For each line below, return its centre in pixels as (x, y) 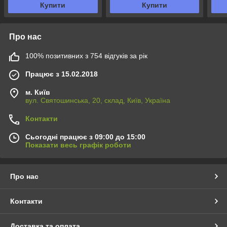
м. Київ (38, 92)
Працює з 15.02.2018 (62, 74)
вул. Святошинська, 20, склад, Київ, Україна (98, 100)
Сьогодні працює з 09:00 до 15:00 (85, 137)
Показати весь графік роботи (78, 145)
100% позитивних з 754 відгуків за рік (86, 55)
